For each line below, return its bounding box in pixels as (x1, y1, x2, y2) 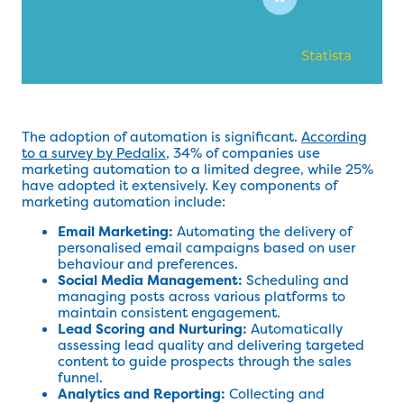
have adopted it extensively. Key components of (22, 176, 337, 195)
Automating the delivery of (173, 222, 352, 241)
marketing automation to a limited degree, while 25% (22, 160, 373, 179)
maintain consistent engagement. (58, 303, 280, 322)
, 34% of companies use (166, 143, 320, 162)
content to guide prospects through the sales (58, 352, 352, 371)
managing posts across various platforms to (58, 287, 345, 306)
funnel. (58, 368, 103, 387)
